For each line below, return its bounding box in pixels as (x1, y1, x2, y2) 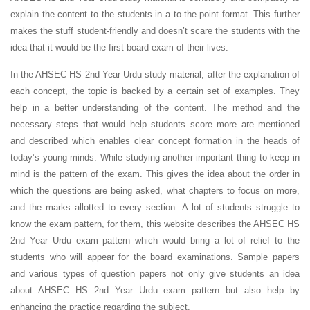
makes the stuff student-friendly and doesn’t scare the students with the (10, 26, 300, 36)
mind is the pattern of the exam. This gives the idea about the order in (10, 169, 300, 179)
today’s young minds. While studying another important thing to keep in (10, 152, 300, 163)
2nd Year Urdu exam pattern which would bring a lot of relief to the (10, 235, 300, 246)
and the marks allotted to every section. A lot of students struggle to (10, 202, 300, 212)
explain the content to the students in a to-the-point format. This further (10, 9, 300, 19)
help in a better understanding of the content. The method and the (10, 102, 300, 113)
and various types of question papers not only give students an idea (10, 268, 300, 279)
